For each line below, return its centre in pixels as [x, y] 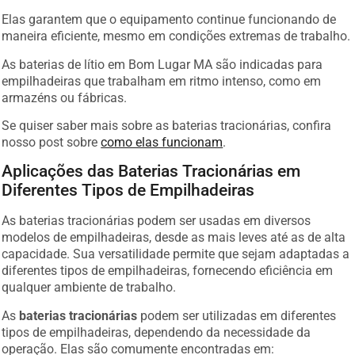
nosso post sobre [52, 138]
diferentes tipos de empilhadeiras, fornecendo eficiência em [168, 267]
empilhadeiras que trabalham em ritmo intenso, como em [162, 77]
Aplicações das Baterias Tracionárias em [151, 168]
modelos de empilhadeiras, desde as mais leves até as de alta [174, 234]
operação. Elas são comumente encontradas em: [138, 345]
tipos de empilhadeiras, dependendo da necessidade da [157, 328]
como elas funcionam [162, 138]
